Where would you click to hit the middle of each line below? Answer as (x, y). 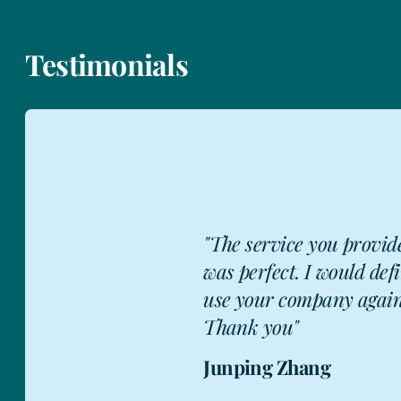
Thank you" (251, 326)
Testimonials (107, 64)
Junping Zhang (267, 367)
